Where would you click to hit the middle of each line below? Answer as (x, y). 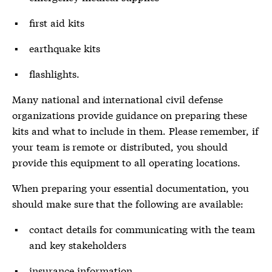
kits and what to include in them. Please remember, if (136, 130)
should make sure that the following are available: (128, 203)
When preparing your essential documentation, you (131, 187)
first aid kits (57, 22)
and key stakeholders (78, 244)
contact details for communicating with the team (142, 229)
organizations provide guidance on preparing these (130, 114)
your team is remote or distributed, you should (120, 146)
